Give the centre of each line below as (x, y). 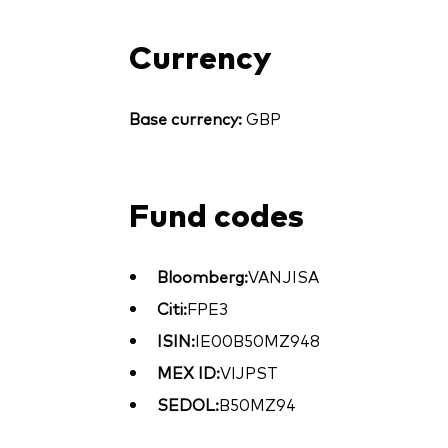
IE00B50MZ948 (257, 340)
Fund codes (216, 213)
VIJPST (248, 372)
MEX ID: (188, 372)
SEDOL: (187, 404)
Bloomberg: (202, 276)
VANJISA (283, 276)
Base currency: (185, 118)
